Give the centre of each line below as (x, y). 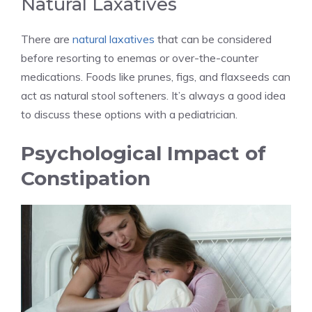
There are (47, 39)
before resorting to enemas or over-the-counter (140, 58)
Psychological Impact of (143, 154)
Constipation (86, 179)
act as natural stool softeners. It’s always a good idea (153, 96)
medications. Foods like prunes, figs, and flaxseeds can (156, 77)
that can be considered (213, 39)
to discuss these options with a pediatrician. (129, 115)
